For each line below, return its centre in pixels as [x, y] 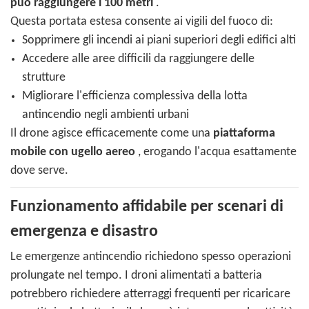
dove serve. [39, 171]
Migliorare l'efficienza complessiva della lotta [134, 97]
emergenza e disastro [84, 232]
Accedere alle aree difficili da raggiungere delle [138, 59]
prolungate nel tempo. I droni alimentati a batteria [136, 276]
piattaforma [244, 134]
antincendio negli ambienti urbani [105, 115]
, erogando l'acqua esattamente [216, 152]
